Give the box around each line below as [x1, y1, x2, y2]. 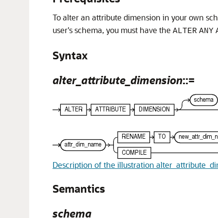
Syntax [53, 48, 88, 62]
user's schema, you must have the [53, 25, 173, 35]
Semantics [53, 182, 105, 196]
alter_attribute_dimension [53, 73, 182, 87]
